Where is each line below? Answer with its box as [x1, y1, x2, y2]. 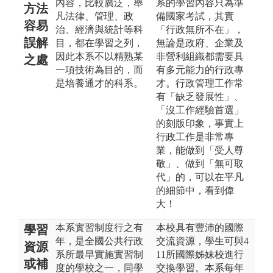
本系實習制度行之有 [55, 222, 143, 233]
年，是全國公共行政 [55, 235, 143, 246]
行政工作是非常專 [156, 131, 234, 142]
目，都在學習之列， [55, 37, 143, 48]
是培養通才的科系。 [55, 77, 143, 88]
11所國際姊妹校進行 [156, 249, 244, 260]
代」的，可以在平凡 [156, 171, 244, 182]
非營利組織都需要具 [156, 51, 244, 62]
